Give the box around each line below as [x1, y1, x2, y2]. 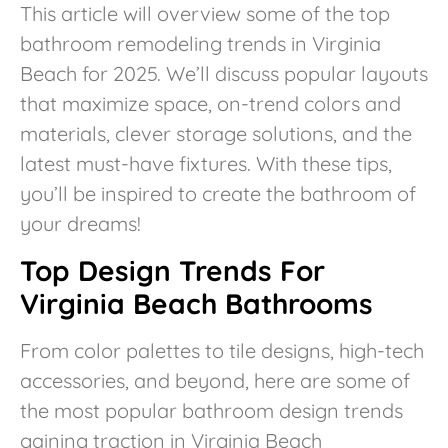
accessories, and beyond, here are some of [20, 367, 410, 393]
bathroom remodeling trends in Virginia [20, 31, 381, 57]
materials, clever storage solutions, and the [20, 121, 412, 147]
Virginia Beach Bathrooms [20, 285, 373, 321]
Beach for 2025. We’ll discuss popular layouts [20, 61, 428, 87]
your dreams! [20, 211, 141, 237]
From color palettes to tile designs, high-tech [20, 337, 424, 363]
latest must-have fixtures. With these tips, [20, 151, 392, 177]
